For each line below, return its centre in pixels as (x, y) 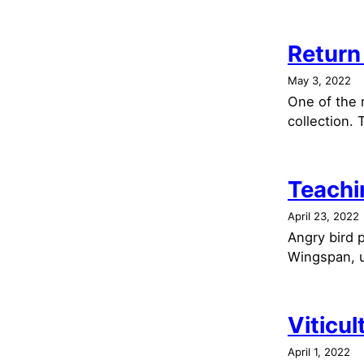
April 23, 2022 (323, 216)
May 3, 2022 (319, 80)
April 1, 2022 (319, 351)
